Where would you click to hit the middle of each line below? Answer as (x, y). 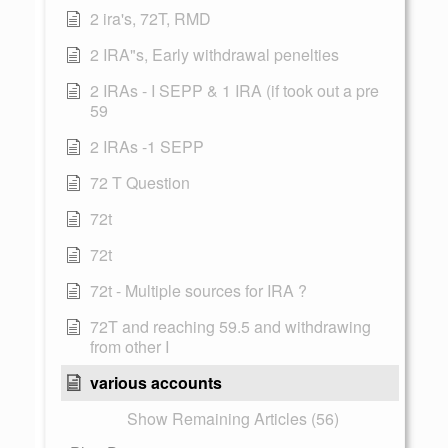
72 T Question (140, 182)
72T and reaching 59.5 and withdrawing (230, 326)
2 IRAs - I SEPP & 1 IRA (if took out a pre (234, 90)
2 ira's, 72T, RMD (150, 18)
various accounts (156, 382)
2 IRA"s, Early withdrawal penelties (214, 54)
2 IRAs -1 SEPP (147, 146)
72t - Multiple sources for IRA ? (198, 290)
